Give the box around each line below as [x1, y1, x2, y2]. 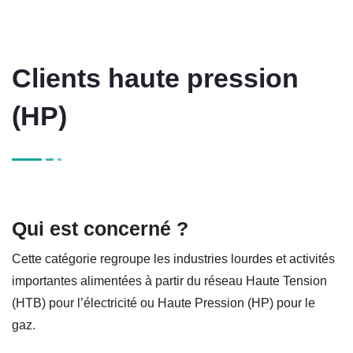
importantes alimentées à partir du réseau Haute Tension [12, 273, 327, 288]
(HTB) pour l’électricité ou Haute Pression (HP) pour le [12, 295, 315, 310]
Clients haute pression [12, 62, 299, 93]
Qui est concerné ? [12, 217, 188, 240]
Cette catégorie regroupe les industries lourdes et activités [12, 251, 335, 266]
